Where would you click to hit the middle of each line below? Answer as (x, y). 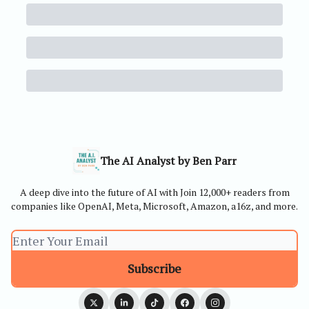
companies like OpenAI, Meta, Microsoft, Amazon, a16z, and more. (154, 206)
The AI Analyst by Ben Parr (168, 161)
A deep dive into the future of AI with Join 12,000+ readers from (154, 192)
